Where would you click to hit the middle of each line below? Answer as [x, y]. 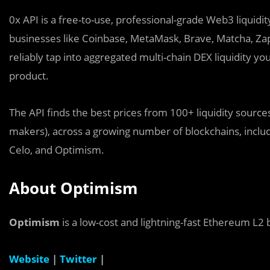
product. [29, 76]
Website [29, 259]
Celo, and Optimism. [57, 150]
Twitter [78, 259]
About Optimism [76, 188]
